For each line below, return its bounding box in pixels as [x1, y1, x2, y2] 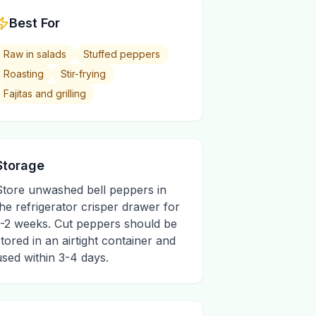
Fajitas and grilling [4, 87, 86, 99]
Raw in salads [4, 48, 66, 60]
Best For [9, 16, 60, 30]
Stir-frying [61, 68, 106, 80]
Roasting [4, 68, 44, 80]
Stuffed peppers [83, 48, 160, 60]
